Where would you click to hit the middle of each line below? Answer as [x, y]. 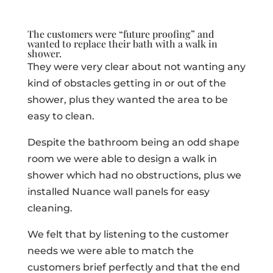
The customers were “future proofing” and [120, 34]
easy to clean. [61, 116]
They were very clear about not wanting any [136, 67]
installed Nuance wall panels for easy [118, 192]
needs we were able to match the [110, 251]
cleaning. [50, 208]
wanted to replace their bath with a [106, 44]
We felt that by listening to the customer [128, 234]
